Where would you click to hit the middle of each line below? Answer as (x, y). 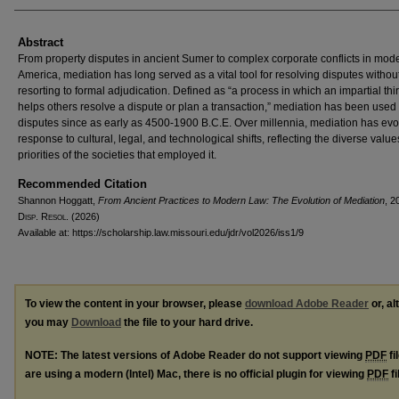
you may (48, 322)
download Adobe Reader (307, 303)
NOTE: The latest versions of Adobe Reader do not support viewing (195, 355)
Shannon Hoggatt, (58, 200)
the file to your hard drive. (187, 322)
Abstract (41, 42)
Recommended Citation (82, 183)
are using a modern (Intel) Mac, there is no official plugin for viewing (196, 374)
